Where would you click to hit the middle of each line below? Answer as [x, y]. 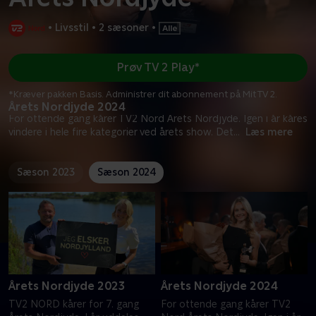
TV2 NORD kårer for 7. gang [74, 304]
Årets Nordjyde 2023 [67, 286]
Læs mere [269, 132]
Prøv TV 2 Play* [158, 68]
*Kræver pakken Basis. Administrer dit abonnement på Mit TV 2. [143, 94]
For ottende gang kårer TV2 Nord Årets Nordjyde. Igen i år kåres [158, 118]
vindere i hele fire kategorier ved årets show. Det [121, 132]
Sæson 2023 [46, 172]
